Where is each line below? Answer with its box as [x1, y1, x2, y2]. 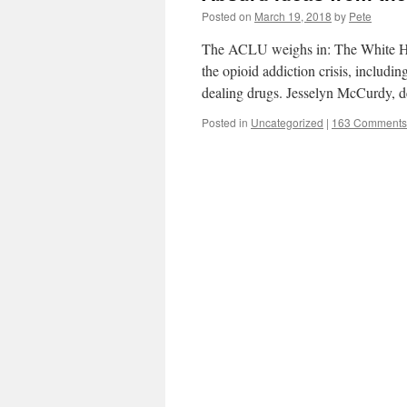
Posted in [202, 114, 248, 130]
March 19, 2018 [254, 8, 332, 24]
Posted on [202, 8, 252, 24]
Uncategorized [251, 114, 323, 130]
